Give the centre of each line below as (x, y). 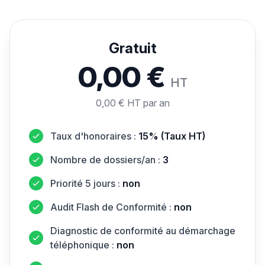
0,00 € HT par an (132, 103)
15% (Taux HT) (172, 136)
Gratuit (132, 48)
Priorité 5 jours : (86, 183)
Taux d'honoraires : (94, 136)
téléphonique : (83, 245)
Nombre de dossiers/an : (106, 159)
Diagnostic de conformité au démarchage (143, 230)
